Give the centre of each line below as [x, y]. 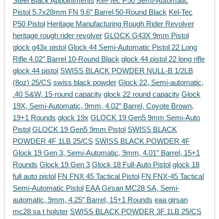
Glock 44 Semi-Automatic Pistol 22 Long [132, 47]
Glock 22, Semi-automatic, [161, 83]
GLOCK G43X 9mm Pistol [146, 36]
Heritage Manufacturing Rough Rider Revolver [120, 24]
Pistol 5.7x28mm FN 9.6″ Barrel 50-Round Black [90, 12]
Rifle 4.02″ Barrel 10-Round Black [66, 59]
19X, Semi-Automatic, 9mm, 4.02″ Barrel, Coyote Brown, [103, 106]
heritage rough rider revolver [57, 36]
